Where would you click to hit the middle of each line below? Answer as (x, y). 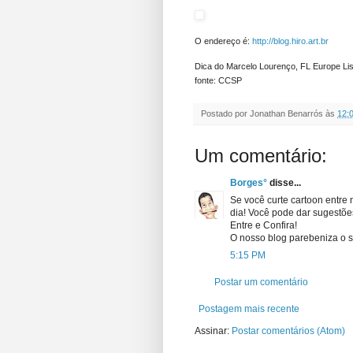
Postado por (225, 113)
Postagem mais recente (249, 308)
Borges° (249, 182)
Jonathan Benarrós (286, 113)
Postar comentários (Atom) (288, 331)
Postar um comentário (261, 282)
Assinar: (213, 331)
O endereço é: (222, 41)
